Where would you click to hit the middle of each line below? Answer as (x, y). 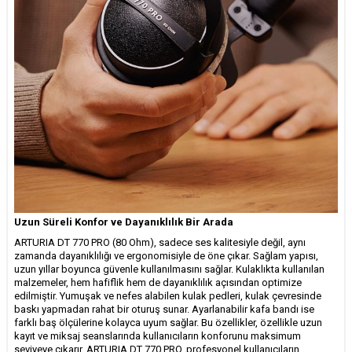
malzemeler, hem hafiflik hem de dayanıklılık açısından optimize (158, 283)
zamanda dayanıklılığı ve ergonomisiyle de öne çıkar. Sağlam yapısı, (166, 256)
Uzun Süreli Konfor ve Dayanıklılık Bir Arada (124, 222)
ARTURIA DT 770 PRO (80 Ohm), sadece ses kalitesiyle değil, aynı (160, 243)
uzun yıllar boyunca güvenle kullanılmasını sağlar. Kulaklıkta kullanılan (169, 269)
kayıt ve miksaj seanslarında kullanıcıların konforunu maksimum (158, 336)
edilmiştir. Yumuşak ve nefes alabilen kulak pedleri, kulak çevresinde (168, 296)
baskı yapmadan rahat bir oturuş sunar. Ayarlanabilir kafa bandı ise (164, 310)
